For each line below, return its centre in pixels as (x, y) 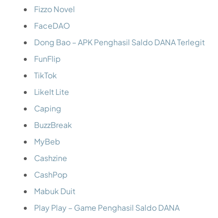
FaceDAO (52, 25)
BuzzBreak (53, 125)
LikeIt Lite (52, 91)
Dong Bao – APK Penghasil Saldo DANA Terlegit (119, 42)
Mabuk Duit (55, 191)
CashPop (51, 174)
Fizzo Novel (54, 9)
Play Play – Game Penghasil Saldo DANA (107, 207)
